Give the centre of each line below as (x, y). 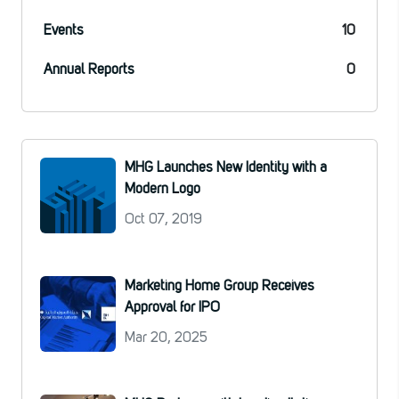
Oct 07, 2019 (163, 220)
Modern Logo (163, 189)
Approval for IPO (172, 308)
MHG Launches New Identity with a (226, 168)
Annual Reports (89, 70)
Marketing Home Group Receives (220, 286)
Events (64, 31)
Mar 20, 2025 (166, 338)
